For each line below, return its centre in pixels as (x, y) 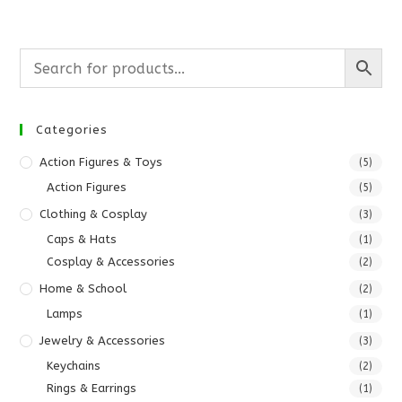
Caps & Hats (82, 239)
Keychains (74, 366)
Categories (72, 130)
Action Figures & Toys (101, 162)
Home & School (83, 288)
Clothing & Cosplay (94, 214)
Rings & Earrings (92, 388)
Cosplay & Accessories (111, 262)
